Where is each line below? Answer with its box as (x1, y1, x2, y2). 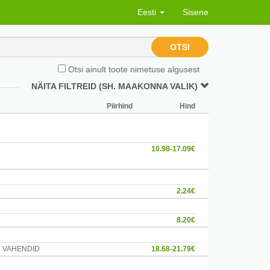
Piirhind (107, 102, 133, 110)
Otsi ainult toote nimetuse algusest (66, 64, 199, 74)
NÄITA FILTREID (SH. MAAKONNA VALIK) (31, 81, 200, 91)
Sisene (183, 7, 209, 17)
